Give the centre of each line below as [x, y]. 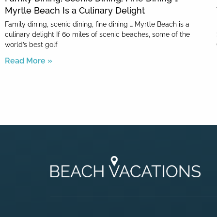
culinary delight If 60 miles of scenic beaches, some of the [97, 35]
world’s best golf [31, 45]
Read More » [29, 61]
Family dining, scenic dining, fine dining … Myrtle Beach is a [97, 24]
